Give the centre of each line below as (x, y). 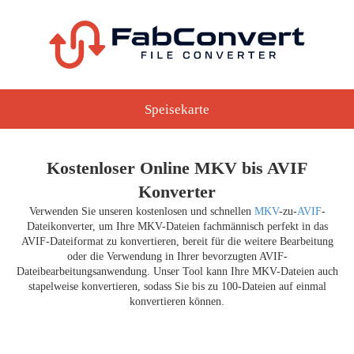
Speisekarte (177, 109)
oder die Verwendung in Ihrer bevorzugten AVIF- (177, 256)
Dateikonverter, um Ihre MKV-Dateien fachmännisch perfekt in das (177, 226)
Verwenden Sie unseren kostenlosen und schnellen (141, 211)
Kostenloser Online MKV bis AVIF (177, 168)
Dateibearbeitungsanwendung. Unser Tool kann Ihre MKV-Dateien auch (177, 271)
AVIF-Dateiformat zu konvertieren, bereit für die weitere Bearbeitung (177, 241)
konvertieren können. (177, 301)
